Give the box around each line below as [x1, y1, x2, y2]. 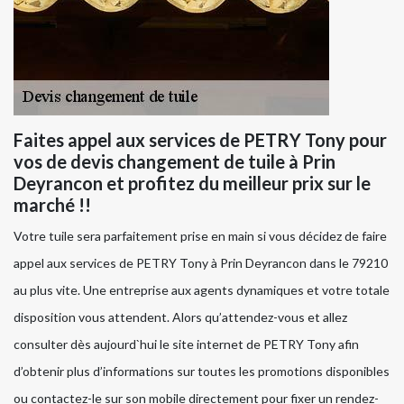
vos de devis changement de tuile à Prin [14, 151, 335, 173]
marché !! [14, 194, 91, 216]
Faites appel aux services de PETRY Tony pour [14, 129, 387, 151]
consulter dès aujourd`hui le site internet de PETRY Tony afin [14, 336, 359, 353]
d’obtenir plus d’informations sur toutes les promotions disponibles [14, 363, 390, 380]
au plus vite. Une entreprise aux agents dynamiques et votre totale [14, 282, 390, 298]
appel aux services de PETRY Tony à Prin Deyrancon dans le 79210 [14, 255, 388, 271]
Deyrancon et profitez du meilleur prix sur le [14, 172, 371, 195]
